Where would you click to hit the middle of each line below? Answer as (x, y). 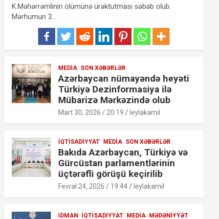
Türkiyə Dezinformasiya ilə (115, 89)
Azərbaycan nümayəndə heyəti (124, 78)
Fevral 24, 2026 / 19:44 (93, 186)
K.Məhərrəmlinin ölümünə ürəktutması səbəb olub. (92, 6)
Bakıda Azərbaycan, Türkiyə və (123, 152)
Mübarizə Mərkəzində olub (115, 100)
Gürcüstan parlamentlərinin (117, 163)
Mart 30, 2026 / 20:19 (91, 112)
